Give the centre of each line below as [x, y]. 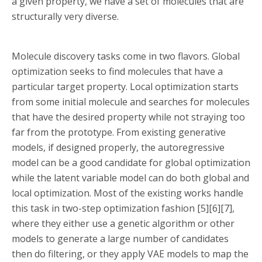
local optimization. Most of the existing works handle [127, 193]
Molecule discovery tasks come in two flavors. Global [126, 56]
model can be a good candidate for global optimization [131, 162]
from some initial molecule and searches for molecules [131, 101]
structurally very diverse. [65, 16]
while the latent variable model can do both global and [130, 177]
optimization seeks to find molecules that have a [117, 71]
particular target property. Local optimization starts [125, 86]
